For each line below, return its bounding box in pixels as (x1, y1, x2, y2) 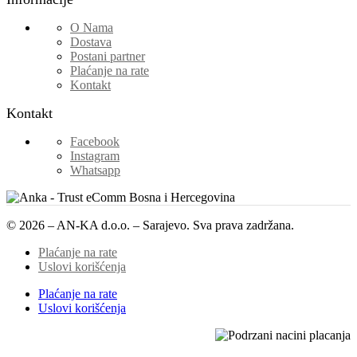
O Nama (70, 20, 113, 34)
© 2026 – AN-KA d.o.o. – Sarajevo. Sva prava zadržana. (6, 218, 294, 232)
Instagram (70, 148, 120, 163)
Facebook (70, 134, 120, 148)
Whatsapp (70, 163, 120, 177)
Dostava (70, 34, 112, 49)
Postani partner (70, 49, 145, 63)
